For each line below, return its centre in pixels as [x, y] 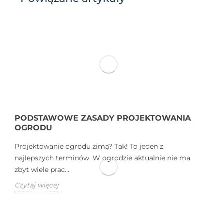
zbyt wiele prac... [42, 169]
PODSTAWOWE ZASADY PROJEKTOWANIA [103, 118]
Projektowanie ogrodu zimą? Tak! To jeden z [89, 146]
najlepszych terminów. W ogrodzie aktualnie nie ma [102, 158]
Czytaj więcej [37, 185]
